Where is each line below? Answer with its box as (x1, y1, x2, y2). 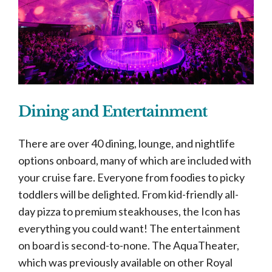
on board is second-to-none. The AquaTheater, (18, 239, 239, 252)
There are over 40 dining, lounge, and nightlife (18, 137, 235, 150)
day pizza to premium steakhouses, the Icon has (18, 205, 240, 218)
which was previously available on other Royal (18, 256, 233, 269)
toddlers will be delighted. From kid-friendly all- (18, 188, 239, 201)
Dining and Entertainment (18, 103, 207, 120)
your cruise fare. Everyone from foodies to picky (18, 171, 245, 184)
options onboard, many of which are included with (18, 154, 251, 167)
